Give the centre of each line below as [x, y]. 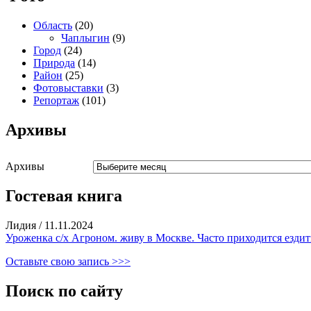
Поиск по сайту [64, 291]
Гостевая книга [64, 196]
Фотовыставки [68, 87]
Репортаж [56, 100]
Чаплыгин [85, 37]
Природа [54, 62]
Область [53, 25]
